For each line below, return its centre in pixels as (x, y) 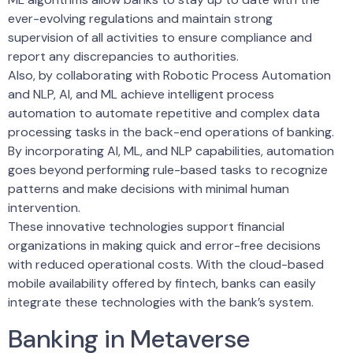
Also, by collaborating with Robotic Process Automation (169, 76)
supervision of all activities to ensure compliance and (160, 38)
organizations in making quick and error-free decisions (164, 246)
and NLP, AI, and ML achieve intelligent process (141, 95)
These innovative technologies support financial (146, 227)
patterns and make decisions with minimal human (149, 189)
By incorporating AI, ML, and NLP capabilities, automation (171, 151)
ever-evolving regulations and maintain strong (140, 19)
